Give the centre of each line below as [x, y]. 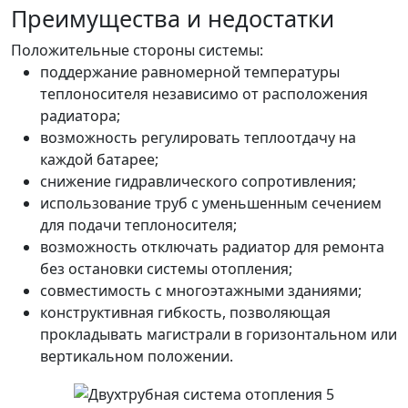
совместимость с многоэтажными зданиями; [201, 291]
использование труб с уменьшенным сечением [211, 204]
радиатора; [80, 116]
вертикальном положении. [137, 357]
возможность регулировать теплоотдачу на [198, 138]
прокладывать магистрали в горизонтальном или [219, 335]
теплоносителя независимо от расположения [204, 94]
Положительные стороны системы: [137, 51]
